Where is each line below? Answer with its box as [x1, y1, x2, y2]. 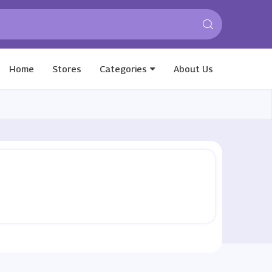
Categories [99, 63, 147, 74]
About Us [173, 63, 213, 74]
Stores [52, 63, 81, 74]
